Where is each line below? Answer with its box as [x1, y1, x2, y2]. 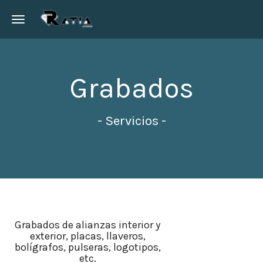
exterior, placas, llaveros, [29, 230, 146, 242]
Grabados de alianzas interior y [15, 218, 161, 231]
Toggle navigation [18, 16, 90, 27]
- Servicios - [97, 113, 166, 129]
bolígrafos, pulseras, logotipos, [14, 241, 161, 254]
